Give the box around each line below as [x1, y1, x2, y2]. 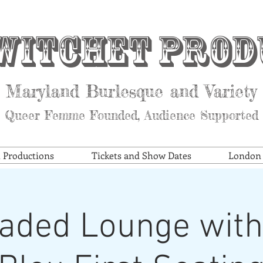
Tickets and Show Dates [92, 149, 191, 161]
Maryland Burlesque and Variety [5, 81, 257, 102]
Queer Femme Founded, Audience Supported [4, 107, 258, 123]
